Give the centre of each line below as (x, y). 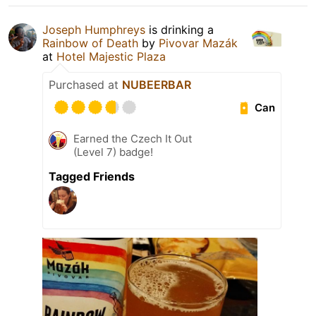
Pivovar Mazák (198, 43)
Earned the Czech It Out (133, 139)
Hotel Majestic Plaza (111, 57)
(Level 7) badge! (113, 152)
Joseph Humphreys (94, 30)
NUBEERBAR (157, 85)
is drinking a (180, 30)
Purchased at (85, 85)
